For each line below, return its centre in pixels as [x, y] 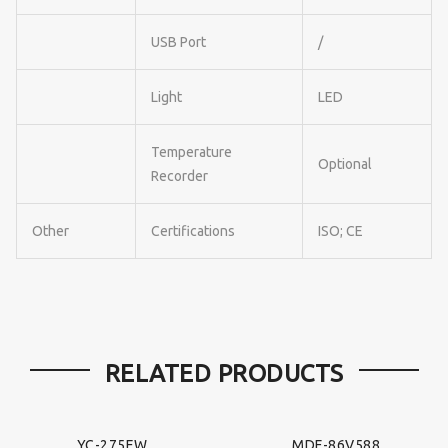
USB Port [178, 41]
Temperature [191, 151]
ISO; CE [340, 230]
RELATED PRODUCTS [224, 374]
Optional [345, 163]
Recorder [179, 175]
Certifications [193, 230]
